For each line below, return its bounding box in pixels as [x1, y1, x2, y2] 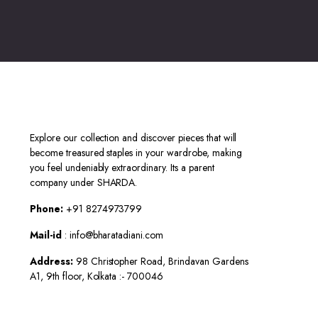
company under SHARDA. [30, 175, 138, 190]
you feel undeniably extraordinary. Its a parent [30, 160, 214, 175]
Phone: [30, 202, 63, 216]
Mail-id [30, 228, 62, 243]
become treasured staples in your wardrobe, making [30, 146, 242, 160]
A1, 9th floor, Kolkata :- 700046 [30, 269, 164, 284]
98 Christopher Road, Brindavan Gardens [72, 254, 248, 269]
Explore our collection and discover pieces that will [30, 131, 237, 146]
